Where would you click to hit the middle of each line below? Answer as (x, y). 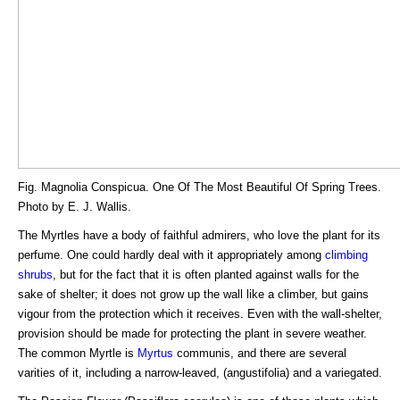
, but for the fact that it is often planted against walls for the (206, 274)
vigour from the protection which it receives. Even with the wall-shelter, (200, 313)
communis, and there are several (260, 353)
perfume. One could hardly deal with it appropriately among (171, 254)
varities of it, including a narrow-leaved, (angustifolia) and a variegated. (200, 372)
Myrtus (155, 353)
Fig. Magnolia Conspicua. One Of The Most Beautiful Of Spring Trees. (200, 187)
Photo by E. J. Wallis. (75, 206)
